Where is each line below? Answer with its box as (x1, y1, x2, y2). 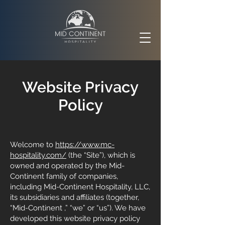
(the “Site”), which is (66, 151, 135, 160)
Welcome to (10, 140, 55, 149)
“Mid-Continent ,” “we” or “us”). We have (10, 203, 146, 212)
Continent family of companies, (10, 172, 118, 181)
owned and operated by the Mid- (10, 161, 125, 170)
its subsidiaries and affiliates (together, (10, 193, 139, 202)
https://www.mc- (55, 140, 115, 149)
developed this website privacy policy (10, 214, 140, 223)
